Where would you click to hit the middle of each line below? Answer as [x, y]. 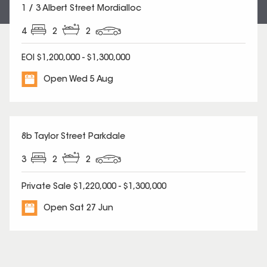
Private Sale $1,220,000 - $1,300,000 [94, 187]
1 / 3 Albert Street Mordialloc [81, 9]
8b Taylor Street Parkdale [73, 137]
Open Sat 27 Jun [78, 208]
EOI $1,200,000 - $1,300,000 [76, 59]
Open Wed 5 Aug [78, 80]
